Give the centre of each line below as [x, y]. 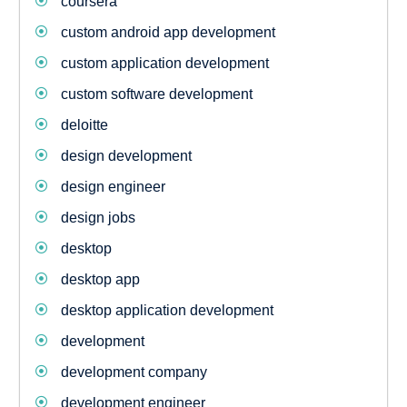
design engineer [113, 187]
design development [126, 156]
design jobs [98, 218]
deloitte [84, 125]
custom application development [164, 63]
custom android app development [168, 32]
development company [134, 372]
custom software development [156, 94]
